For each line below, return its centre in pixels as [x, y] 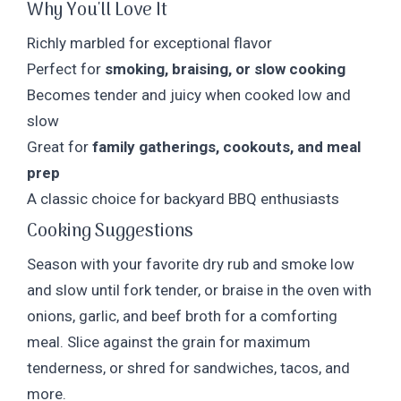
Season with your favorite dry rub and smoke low [191, 264]
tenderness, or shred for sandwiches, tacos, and [188, 367]
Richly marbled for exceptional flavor [149, 43]
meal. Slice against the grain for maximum [169, 341]
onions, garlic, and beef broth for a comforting [182, 316]
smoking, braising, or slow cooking [225, 68]
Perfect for [66, 68]
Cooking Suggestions [110, 231]
